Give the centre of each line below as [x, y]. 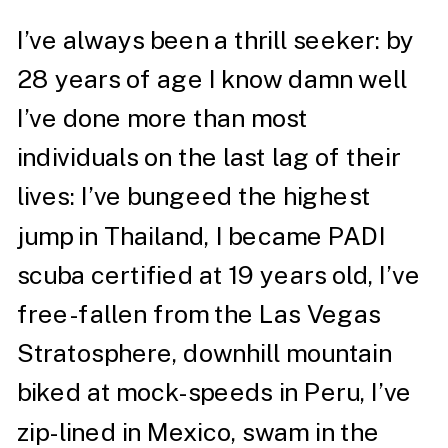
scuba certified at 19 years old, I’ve [218, 275]
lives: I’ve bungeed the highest [194, 196]
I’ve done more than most [162, 118]
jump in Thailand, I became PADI [201, 235]
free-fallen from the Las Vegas [198, 314]
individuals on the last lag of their [208, 157]
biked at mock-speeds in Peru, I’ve [214, 392]
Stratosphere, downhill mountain [204, 353]
